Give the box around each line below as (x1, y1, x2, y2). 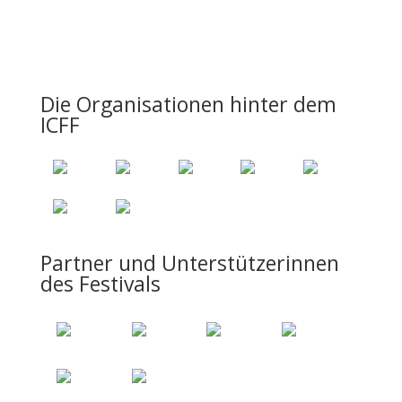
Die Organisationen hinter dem (39, 89, 336, 118)
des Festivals (39, 268, 161, 298)
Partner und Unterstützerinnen (39, 248, 339, 277)
